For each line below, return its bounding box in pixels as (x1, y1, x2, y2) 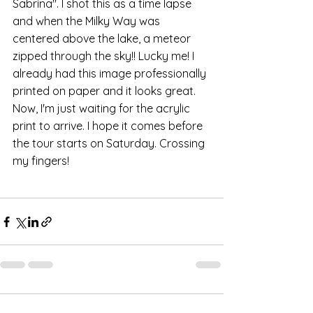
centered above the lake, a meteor (13, 31, 194, 45)
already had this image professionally (13, 66, 209, 80)
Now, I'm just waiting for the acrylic (13, 101, 193, 115)
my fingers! (13, 154, 69, 168)
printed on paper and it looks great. (13, 84, 198, 98)
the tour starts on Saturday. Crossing (13, 136, 208, 150)
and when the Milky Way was (13, 14, 163, 28)
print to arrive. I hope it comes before (13, 119, 205, 133)
